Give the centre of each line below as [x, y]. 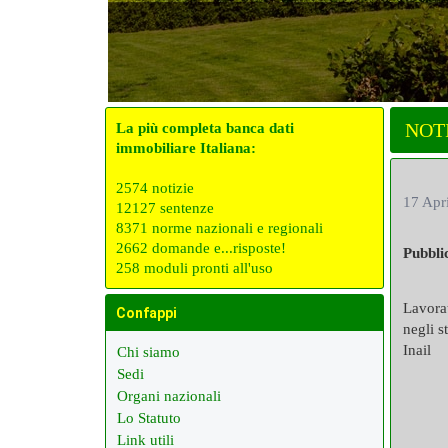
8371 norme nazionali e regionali [219, 228]
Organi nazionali [169, 396]
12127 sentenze [165, 208]
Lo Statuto [149, 418]
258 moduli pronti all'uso [194, 268]
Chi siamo [148, 352]
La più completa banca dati [205, 128]
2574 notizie [155, 188]
